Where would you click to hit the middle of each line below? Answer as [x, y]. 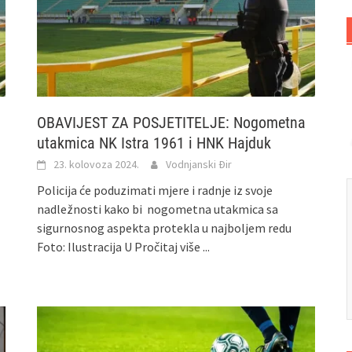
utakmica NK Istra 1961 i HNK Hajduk [154, 143]
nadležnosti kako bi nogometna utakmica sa [158, 209]
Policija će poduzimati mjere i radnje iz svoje [155, 191]
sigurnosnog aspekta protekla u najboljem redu [165, 228]
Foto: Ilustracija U [86, 247]
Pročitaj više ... [172, 247]
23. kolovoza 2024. [97, 165]
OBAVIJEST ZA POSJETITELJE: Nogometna [172, 123]
